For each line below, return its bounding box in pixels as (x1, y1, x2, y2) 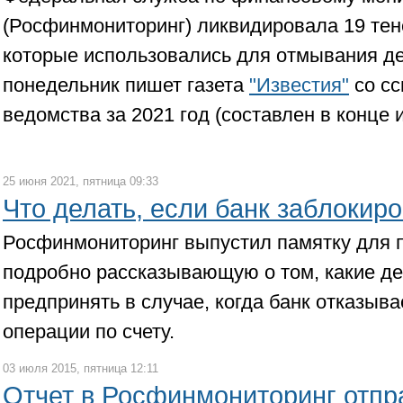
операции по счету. (3, 320, 175, 343)
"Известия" (249, 74, 349, 96)
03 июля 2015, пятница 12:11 (3, 362, 158, 375)
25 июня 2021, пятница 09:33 (3, 175, 158, 188)
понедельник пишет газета (3, 74, 249, 96)
